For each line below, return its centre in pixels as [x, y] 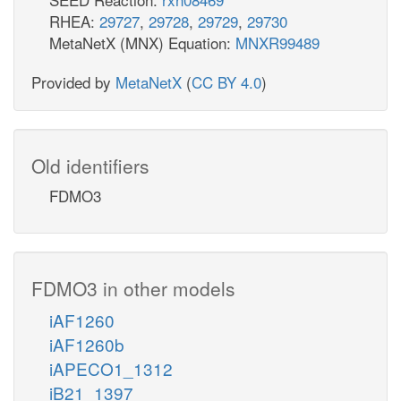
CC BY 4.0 [226, 81]
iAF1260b [87, 344]
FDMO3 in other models [133, 288]
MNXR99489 [277, 42]
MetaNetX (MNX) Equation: [142, 42]
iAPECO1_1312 [111, 368]
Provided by [73, 81]
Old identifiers [90, 165]
